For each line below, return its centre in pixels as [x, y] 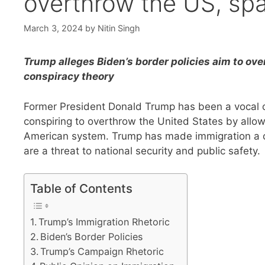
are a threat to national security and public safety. [142, 151]
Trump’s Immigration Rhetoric [104, 222]
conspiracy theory [69, 77]
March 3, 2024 [53, 28]
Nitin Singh [119, 28]
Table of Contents [81, 189]
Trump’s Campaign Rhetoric [102, 252]
